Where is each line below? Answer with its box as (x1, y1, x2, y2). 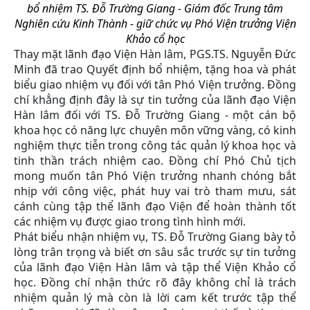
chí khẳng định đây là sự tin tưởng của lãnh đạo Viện (14, 91, 296, 107)
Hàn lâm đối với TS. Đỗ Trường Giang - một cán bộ (14, 107, 296, 122)
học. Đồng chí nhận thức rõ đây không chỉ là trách (14, 274, 296, 290)
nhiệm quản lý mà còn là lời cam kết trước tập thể (14, 289, 296, 305)
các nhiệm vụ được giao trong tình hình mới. (14, 213, 246, 229)
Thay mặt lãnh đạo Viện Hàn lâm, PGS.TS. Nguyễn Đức (14, 46, 296, 62)
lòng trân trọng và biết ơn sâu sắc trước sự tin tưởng (14, 244, 296, 259)
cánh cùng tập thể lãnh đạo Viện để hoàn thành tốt (14, 198, 296, 214)
